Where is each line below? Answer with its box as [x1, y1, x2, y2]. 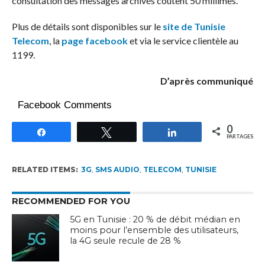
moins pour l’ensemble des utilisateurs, [70, 225, 239, 235]
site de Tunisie [162, 21, 225, 32]
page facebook [61, 35, 128, 46]
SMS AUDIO [95, 165, 140, 174]
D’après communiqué [160, 75, 254, 86]
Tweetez [119, 127, 153, 137]
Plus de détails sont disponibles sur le [11, 21, 163, 32]
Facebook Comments [17, 99, 112, 111]
